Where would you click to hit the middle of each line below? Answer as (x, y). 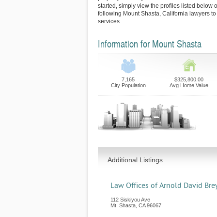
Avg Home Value (189, 85)
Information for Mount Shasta (150, 44)
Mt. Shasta (123, 205)
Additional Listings (135, 160)
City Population (128, 85)
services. (109, 21)
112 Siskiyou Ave (130, 200)
